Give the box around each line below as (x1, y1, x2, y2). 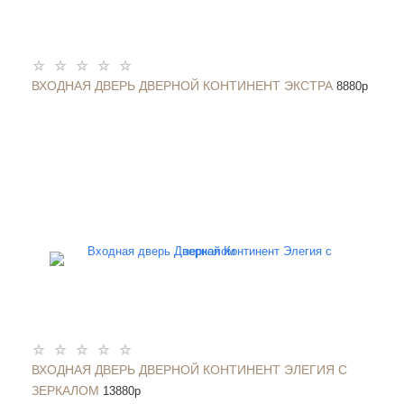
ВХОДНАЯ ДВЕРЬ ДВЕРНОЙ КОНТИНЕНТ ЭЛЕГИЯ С (32, 363, 347, 377)
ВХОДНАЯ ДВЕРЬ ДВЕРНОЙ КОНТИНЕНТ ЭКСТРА (32, 78, 333, 93)
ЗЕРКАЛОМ (32, 383, 99, 398)
